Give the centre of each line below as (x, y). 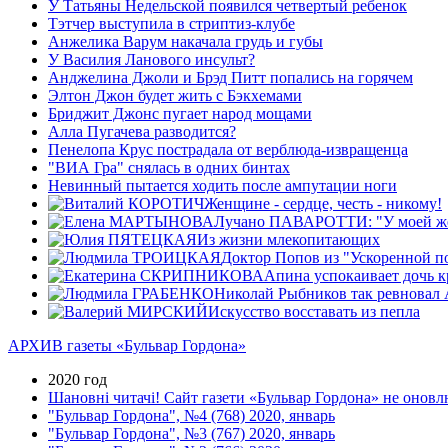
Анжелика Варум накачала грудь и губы (185, 41)
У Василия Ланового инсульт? (151, 59)
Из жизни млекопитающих (288, 239)
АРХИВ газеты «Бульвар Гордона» (127, 345)
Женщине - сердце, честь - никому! (323, 203)
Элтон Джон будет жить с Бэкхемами (175, 95)
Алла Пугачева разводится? (142, 131)
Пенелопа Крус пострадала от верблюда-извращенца (228, 149)
